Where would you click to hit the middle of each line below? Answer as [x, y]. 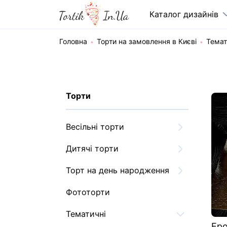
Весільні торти [95, 127]
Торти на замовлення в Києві [147, 41]
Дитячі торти [92, 148]
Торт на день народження [118, 170]
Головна [73, 41]
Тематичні [86, 214]
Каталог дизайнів [184, 14]
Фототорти [88, 192]
